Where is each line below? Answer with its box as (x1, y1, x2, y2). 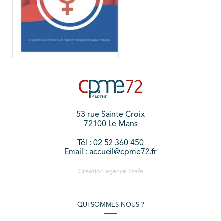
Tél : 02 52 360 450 (77, 139, 144, 147)
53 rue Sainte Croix (76, 110, 145, 119)
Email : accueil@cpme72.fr (64, 148, 157, 156)
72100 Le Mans (83, 120, 138, 128)
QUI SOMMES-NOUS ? (77, 201, 144, 208)
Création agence (78, 168, 128, 175)
